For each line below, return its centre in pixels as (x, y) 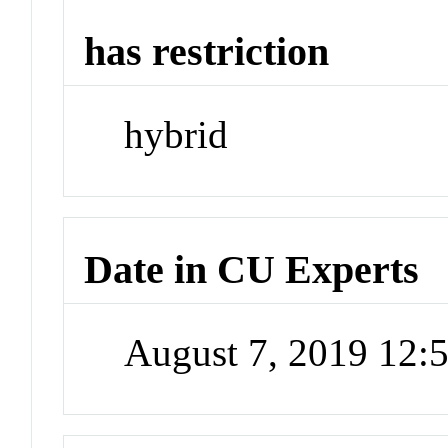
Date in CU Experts (252, 270)
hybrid (176, 134)
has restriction (207, 52)
